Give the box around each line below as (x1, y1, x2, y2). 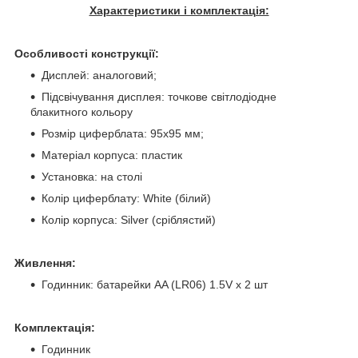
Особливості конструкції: (14, 46, 159, 60)
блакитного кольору (30, 105, 133, 118)
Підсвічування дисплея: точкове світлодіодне (42, 89, 276, 103)
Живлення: (14, 256, 76, 269)
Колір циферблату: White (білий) (42, 191, 211, 205)
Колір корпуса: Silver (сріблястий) (42, 213, 216, 226)
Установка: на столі (42, 169, 142, 183)
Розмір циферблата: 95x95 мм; (42, 126, 204, 140)
